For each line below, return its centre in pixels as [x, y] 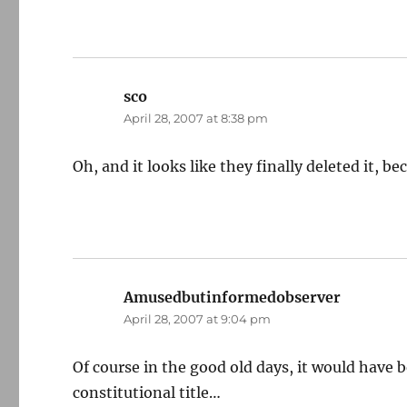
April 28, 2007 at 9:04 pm [198, 319]
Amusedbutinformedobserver [233, 297]
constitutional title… [147, 392]
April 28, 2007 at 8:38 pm [196, 118]
